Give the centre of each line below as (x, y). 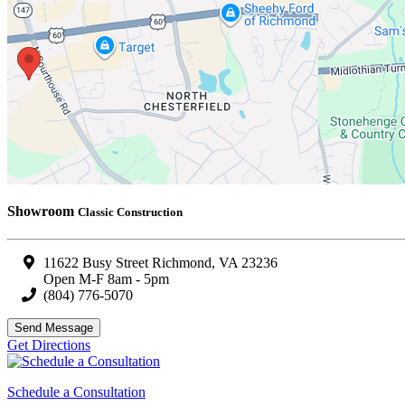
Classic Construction (130, 212)
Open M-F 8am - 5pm (106, 279)
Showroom (42, 212)
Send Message (54, 328)
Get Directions (49, 345)
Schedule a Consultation (76, 392)
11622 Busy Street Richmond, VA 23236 (160, 263)
